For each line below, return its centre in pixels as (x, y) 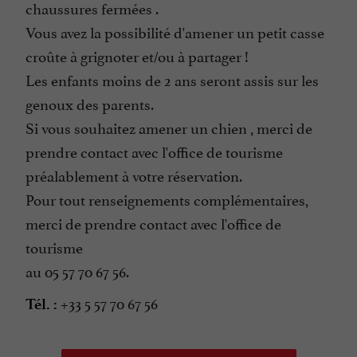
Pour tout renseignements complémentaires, (167, 199)
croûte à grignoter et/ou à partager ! (137, 55)
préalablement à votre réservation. (134, 175)
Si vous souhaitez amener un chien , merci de (169, 127)
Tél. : (41, 304)
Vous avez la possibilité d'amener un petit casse (175, 31)
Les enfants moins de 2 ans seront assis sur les (172, 79)
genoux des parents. (90, 103)
